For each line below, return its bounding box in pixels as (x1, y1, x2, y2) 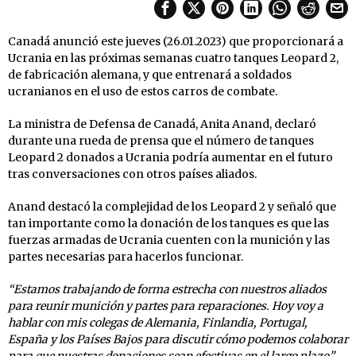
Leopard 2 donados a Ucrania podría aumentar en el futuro (8, 149, 333, 164)
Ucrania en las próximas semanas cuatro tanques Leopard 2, (8, 50, 339, 65)
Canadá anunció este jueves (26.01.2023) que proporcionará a (8, 33, 343, 48)
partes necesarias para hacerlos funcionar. (8, 249, 243, 264)
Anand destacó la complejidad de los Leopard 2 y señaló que (8, 199, 336, 214)
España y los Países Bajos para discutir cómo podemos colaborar (8, 331, 348, 346)
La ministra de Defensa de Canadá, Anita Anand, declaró (8, 116, 316, 131)
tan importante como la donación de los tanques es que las (8, 215, 329, 230)
